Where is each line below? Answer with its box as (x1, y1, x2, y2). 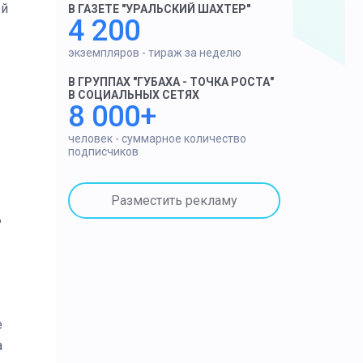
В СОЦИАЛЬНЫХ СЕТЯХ (67, 88, 199, 101)
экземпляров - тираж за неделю (67, 46, 241, 59)
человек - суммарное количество (67, 132, 246, 145)
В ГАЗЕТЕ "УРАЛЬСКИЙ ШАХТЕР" (67, 2, 250, 15)
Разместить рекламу (110, 192, 237, 208)
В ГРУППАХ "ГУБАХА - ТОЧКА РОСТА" (67, 75, 274, 88)
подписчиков (67, 145, 139, 158)
